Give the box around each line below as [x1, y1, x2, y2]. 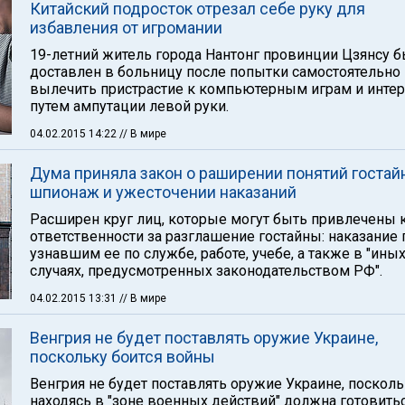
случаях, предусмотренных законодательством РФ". [30, 262, 382, 279]
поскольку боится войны [30, 347, 215, 366]
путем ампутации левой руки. [30, 98, 229, 115]
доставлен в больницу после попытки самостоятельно [30, 63, 400, 80]
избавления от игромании [30, 18, 222, 37]
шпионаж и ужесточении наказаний [30, 183, 297, 202]
